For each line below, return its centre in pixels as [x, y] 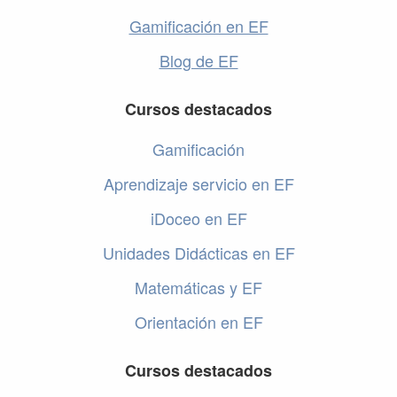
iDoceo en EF [198, 218]
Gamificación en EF [198, 26]
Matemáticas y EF [198, 288]
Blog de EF [198, 61]
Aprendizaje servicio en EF [198, 184]
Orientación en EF [198, 322]
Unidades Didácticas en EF [198, 253]
